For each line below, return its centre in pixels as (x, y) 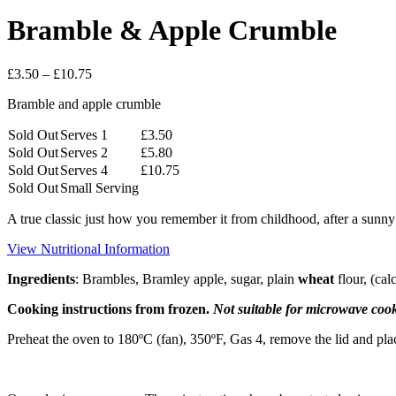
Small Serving (99, 187)
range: (108, 88)
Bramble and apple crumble (84, 103)
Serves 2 (84, 152)
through (113, 120)
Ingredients (41, 278)
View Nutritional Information (88, 248)
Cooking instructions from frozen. (110, 308)
